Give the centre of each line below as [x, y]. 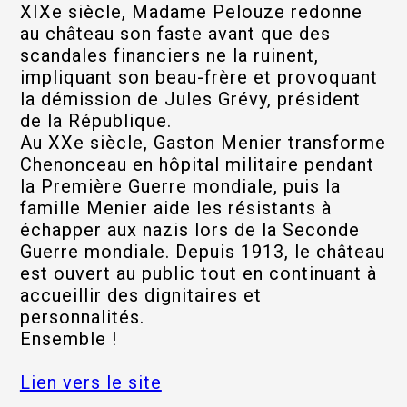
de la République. [95, 121]
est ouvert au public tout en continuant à [198, 273]
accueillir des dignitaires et [140, 295]
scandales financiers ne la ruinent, [169, 55]
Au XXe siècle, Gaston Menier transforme [203, 143]
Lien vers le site [90, 382]
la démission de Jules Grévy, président [190, 99]
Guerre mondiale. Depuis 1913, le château [202, 252]
